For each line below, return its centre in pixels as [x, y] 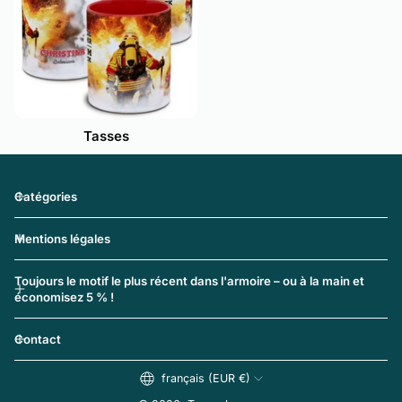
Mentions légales [62, 239]
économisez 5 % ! [64, 297]
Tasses [106, 136]
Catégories [46, 197]
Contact [38, 339]
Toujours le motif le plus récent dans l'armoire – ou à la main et [189, 281]
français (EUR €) [205, 378]
